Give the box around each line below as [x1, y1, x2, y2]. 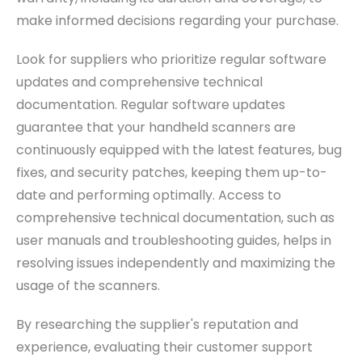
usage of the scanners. [16, 276, 160, 295]
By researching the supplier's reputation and [16, 314, 298, 334]
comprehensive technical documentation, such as [16, 208, 335, 227]
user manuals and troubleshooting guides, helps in [16, 230, 331, 250]
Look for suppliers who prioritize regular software [16, 49, 326, 69]
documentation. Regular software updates [16, 95, 285, 114]
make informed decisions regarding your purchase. [16, 11, 339, 30]
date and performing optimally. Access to [16, 185, 281, 204]
